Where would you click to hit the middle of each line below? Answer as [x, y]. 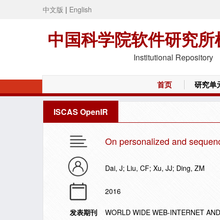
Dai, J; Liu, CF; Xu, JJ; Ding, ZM [155, 168]
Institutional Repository [173, 57]
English [81, 9]
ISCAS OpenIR [81, 112]
